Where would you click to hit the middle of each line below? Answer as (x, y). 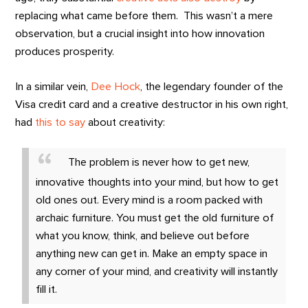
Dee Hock (116, 86)
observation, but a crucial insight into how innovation (140, 33)
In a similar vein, (53, 86)
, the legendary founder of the (212, 86)
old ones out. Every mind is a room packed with (150, 200)
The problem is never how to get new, (157, 163)
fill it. (47, 289)
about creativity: (125, 122)
